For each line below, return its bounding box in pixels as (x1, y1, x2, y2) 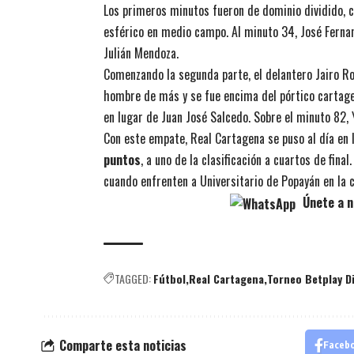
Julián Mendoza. (104, 43, 179, 63)
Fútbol (153, 270, 186, 288)
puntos (104, 150, 141, 170)
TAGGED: (115, 270, 151, 288)
